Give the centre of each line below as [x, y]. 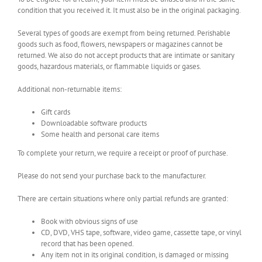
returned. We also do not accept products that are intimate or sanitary [126, 55]
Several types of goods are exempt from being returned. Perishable [124, 33]
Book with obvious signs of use [89, 221]
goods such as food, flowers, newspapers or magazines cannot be [120, 44]
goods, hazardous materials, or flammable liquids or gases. [109, 66]
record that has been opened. [87, 244]
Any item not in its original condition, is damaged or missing [135, 255]
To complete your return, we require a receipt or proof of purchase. [123, 153]
